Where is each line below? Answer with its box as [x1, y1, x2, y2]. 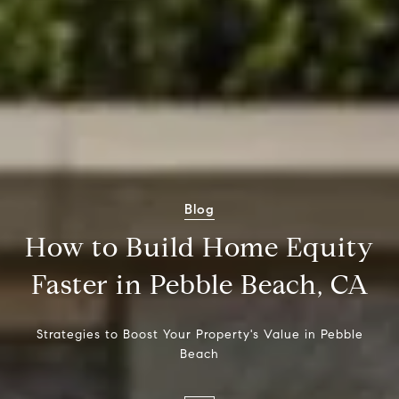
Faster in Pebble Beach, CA [30, 267, 369, 301]
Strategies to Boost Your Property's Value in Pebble [36, 327, 363, 343]
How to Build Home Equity [25, 230, 374, 264]
